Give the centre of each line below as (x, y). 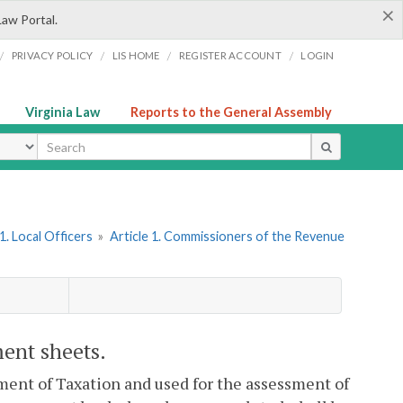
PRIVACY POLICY (52, 55)
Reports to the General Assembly (231, 112)
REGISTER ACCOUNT (230, 55)
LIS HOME (136, 55)
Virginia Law (63, 112)
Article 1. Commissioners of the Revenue (227, 237)
